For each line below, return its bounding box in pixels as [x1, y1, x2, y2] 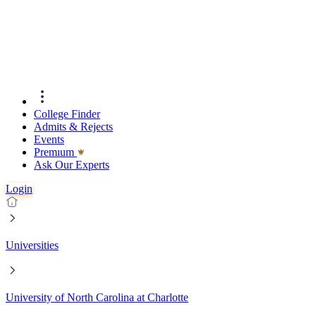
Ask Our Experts [34, 159, 109, 171]
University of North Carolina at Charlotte [6, 291, 188, 304]
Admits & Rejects [34, 121, 113, 133]
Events [34, 133, 64, 146]
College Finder [34, 108, 100, 121]
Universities [6, 239, 59, 252]
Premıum [34, 146, 77, 159]
